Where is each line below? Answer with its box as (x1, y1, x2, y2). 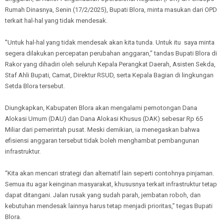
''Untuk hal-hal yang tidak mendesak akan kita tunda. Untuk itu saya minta (5, 38, 215, 46)
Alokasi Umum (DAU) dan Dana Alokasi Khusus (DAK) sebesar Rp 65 (5, 114, 203, 122)
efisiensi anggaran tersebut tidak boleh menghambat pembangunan (5, 136, 199, 144)
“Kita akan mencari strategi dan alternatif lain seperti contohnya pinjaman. (5, 169, 214, 177)
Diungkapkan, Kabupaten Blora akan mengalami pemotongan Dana (5, 104, 197, 111)
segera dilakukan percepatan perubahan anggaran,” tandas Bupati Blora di (5, 49, 217, 57)
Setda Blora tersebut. (5, 82, 66, 90)
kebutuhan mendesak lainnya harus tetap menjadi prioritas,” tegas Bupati (5, 202, 213, 210)
